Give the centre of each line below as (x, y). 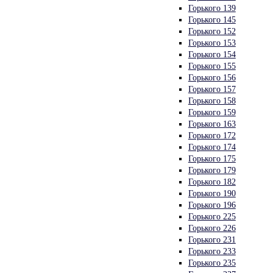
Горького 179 (212, 170)
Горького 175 (212, 158)
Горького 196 (212, 204)
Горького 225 (212, 216)
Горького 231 (212, 239)
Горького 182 (212, 181)
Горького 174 (212, 147)
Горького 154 (212, 54)
